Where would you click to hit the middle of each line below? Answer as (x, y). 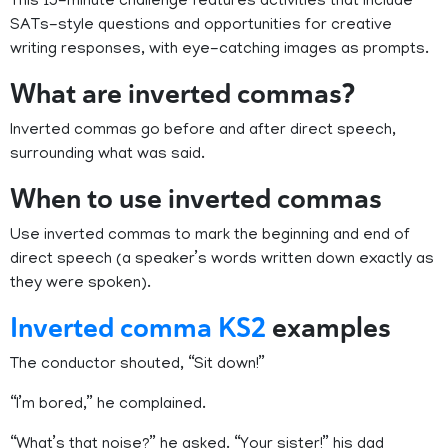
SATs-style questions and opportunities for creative (201, 26)
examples (328, 328)
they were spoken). (80, 284)
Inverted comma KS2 (138, 328)
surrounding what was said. (107, 155)
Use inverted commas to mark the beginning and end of (210, 236)
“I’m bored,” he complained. (108, 405)
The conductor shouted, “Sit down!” (137, 365)
